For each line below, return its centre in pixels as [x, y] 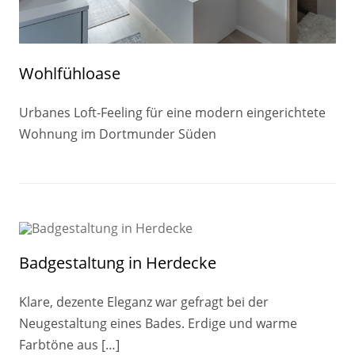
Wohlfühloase [70, 73]
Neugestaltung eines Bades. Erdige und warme [158, 323]
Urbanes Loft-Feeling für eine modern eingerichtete [172, 112]
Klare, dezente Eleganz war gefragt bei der [144, 302]
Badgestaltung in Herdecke [118, 262]
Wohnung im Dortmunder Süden [118, 134]
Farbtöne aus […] [69, 344]
